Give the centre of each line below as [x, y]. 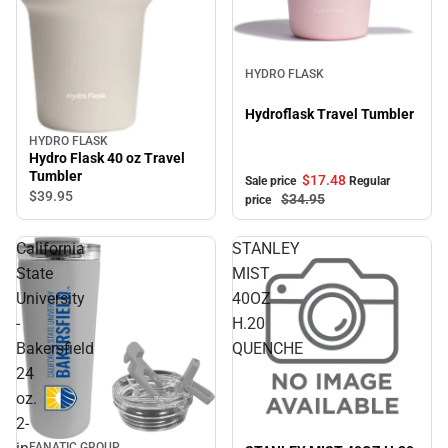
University [50, 299]
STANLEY [266, 249]
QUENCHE [267, 349]
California [50, 249]
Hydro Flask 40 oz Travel [107, 158]
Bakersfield [55, 349]
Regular [369, 181]
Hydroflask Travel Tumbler [329, 113]
